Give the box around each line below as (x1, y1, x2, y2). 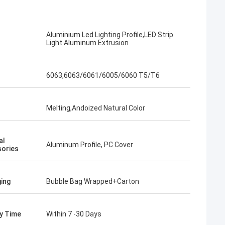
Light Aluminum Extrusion (46, 39, 129, 47)
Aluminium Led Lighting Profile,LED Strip (46, 31, 173, 39)
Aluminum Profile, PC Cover (46, 141, 133, 149)
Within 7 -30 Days (46, 210, 101, 218)
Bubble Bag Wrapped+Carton (46, 177, 139, 185)
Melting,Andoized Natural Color (46, 104, 145, 112)
